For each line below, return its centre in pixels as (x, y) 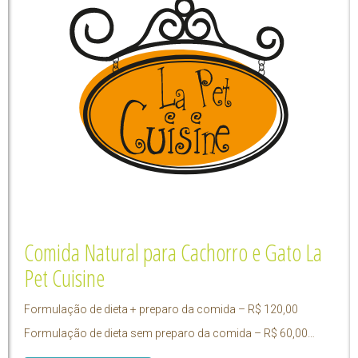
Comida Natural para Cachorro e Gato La (173, 253)
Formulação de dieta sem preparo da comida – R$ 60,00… (169, 334)
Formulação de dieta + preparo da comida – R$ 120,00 (161, 310)
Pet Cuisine (64, 278)
